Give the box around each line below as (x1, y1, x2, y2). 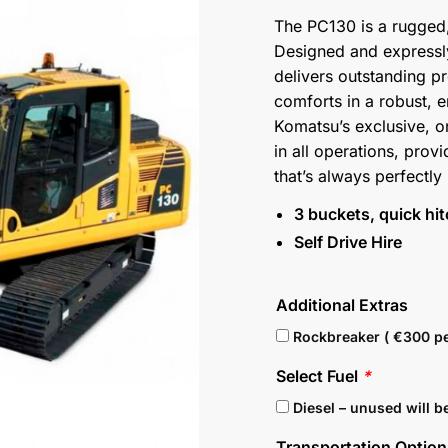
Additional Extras (276, 295, 409, 316)
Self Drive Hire (294, 231, 403, 252)
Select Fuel (276, 366, 363, 387)
